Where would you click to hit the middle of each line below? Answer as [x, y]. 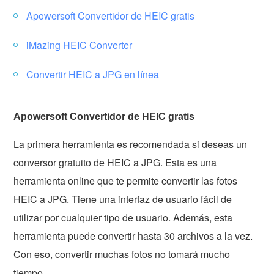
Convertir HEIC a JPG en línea [93, 74]
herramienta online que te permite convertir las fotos [126, 180]
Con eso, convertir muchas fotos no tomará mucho [122, 254]
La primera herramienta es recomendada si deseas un [131, 144]
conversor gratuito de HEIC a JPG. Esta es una [115, 162]
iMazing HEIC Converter [80, 45]
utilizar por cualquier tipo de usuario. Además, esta [123, 217]
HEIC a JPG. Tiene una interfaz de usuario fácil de [123, 199]
